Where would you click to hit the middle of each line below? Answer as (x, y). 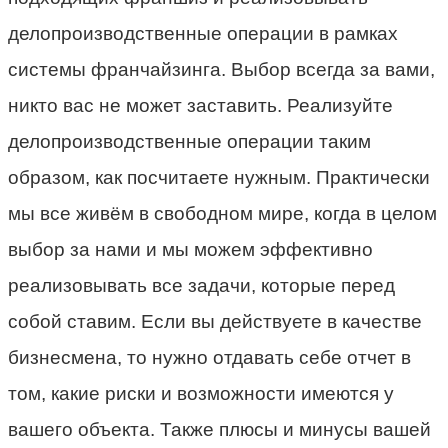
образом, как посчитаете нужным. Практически (219, 177)
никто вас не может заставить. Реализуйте (200, 105)
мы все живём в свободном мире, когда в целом (222, 213)
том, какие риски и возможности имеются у (201, 393)
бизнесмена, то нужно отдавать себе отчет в (209, 357)
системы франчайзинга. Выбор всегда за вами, (221, 69)
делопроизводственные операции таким (189, 141)
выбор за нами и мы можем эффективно (190, 249)
